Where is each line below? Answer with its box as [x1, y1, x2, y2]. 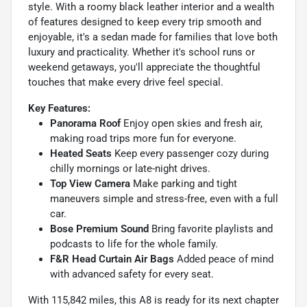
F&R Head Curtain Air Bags [50, 253, 174, 266]
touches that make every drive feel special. [28, 76, 223, 89]
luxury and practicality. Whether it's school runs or [28, 46, 255, 59]
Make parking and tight [130, 177, 237, 191]
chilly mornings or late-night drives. [50, 162, 210, 175]
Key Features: [28, 102, 90, 115]
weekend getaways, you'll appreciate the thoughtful [28, 61, 260, 74]
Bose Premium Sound [50, 223, 149, 236]
